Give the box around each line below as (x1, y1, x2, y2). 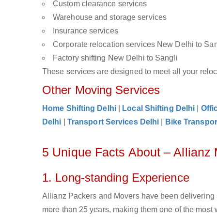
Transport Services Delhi (67, 118, 159, 126)
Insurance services (53, 27, 118, 35)
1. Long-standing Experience (42, 171, 189, 184)
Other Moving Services (42, 83, 160, 96)
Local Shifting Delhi (122, 104, 195, 112)
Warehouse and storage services (53, 13, 167, 21)
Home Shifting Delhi (42, 104, 116, 112)
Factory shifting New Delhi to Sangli (53, 54, 178, 62)
